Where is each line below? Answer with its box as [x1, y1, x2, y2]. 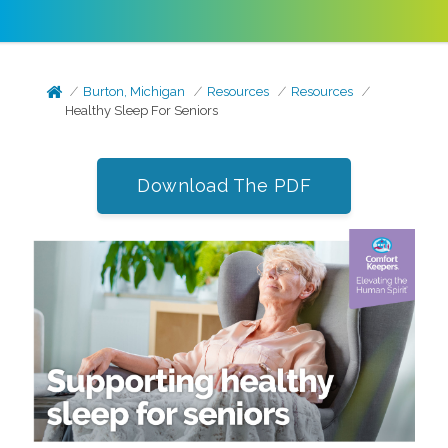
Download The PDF [137, 175, 311, 196]
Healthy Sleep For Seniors [65, 103, 219, 118]
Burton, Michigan [83, 84, 186, 99]
